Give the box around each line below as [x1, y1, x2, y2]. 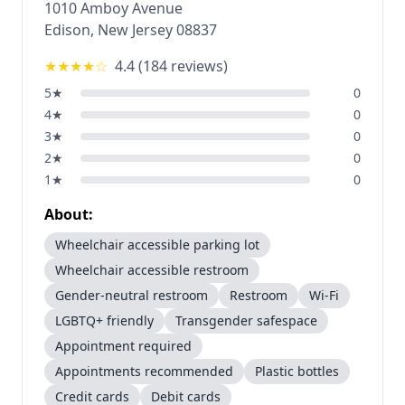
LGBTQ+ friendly [55, 312, 154, 329]
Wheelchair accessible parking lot [55, 236, 259, 253]
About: [44, 204, 93, 224]
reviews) [167, 56, 228, 76]
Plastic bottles [255, 363, 339, 380]
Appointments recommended [55, 363, 233, 380]
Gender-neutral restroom [55, 287, 208, 304]
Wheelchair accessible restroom [55, 261, 249, 278]
